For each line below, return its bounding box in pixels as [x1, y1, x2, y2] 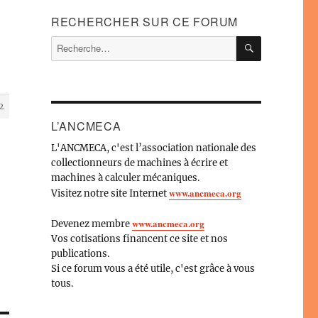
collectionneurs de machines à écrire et [50, 156, 228, 169]
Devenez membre [50, 217, 132, 230]
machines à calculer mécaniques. [50, 171, 199, 184]
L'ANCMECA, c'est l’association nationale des [50, 141, 256, 154]
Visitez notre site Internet [50, 187, 169, 199]
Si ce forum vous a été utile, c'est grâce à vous [50, 262, 255, 275]
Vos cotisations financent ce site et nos [50, 232, 228, 245]
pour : [50, 51, 77, 64]
